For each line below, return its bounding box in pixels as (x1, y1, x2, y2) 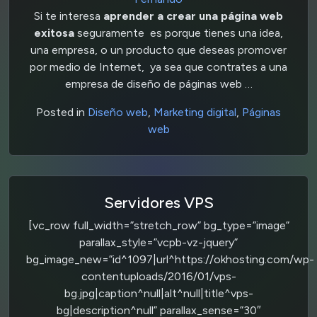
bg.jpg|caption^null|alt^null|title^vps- (64, 286, 253, 300)
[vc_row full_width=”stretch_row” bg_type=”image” (28, 218, 289, 232)
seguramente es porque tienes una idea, (74, 25, 283, 40)
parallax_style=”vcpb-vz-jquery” (79, 235, 238, 249)
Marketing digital (154, 105, 236, 119)
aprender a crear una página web (103, 8, 283, 23)
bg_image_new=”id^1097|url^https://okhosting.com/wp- (26, 252, 314, 266)
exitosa (34, 25, 74, 40)
